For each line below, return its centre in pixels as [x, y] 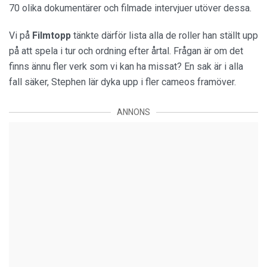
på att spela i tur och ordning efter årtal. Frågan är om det [126, 51]
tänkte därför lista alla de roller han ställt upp [164, 36]
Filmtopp [52, 36]
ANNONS [133, 112]
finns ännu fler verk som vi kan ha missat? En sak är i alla [126, 67]
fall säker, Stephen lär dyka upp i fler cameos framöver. [122, 82]
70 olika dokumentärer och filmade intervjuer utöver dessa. [130, 8]
